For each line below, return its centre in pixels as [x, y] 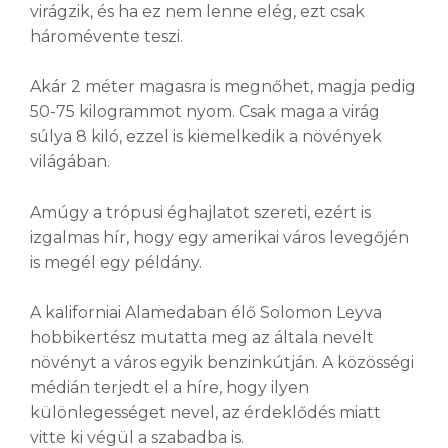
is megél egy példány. [116, 262]
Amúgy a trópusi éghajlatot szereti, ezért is [200, 212]
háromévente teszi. [106, 36]
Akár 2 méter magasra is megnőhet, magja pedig [223, 87]
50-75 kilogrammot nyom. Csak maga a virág [205, 112]
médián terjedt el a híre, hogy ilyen [169, 388]
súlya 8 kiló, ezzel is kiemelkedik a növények [206, 137]
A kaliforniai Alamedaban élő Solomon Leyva [206, 313]
